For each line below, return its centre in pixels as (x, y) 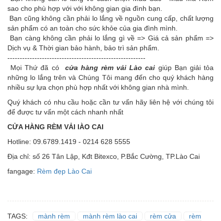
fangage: (21, 171)
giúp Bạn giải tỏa (186, 67)
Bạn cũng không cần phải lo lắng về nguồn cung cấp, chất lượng (110, 18)
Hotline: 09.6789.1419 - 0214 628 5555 (69, 141)
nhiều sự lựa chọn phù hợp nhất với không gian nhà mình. (98, 87)
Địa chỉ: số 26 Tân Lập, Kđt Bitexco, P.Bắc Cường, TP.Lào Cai (104, 156)
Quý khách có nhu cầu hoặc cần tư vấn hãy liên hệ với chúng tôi (110, 102)
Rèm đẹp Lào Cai (63, 171)
